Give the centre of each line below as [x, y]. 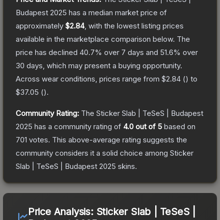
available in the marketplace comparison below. [95, 39]
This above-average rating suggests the [119, 139]
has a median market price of [117, 12]
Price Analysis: [62, 211]
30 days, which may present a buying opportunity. [99, 65]
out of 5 [148, 126]
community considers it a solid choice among [93, 153]
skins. [126, 166]
